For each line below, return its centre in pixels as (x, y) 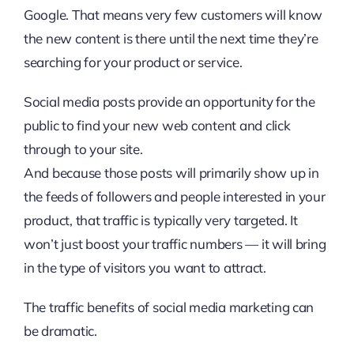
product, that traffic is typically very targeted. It (160, 220)
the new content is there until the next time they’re (171, 38)
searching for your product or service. (133, 62)
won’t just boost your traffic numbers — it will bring (175, 244)
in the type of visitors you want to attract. (145, 267)
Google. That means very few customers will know (173, 15)
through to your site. (83, 149)
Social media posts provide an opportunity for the (169, 102)
